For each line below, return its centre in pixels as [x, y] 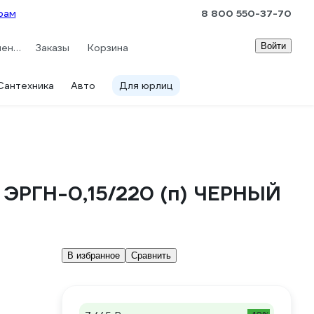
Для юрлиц [146, 86]
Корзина [108, 47]
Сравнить [151, 255]
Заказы [52, 47]
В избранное [94, 255]
